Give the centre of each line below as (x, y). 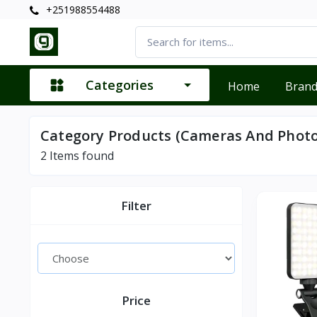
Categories (120, 85)
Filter (137, 205)
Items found (80, 155)
